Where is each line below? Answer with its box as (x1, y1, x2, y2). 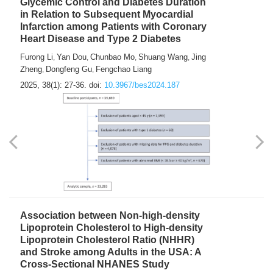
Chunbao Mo (90, 52, 135, 62)
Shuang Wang (138, 52, 188, 62)
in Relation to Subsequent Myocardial (20, 9, 193, 20)
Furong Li (20, 52, 53, 62)
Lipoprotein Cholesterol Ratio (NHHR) (20, 235, 194, 246)
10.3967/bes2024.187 (104, 80, 180, 90)
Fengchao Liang (96, 65, 152, 74)
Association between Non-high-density (20, 210, 200, 221)
